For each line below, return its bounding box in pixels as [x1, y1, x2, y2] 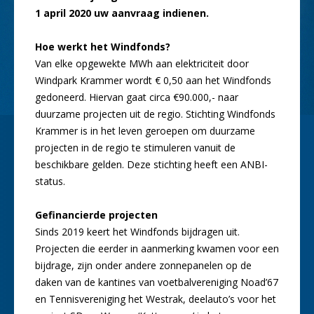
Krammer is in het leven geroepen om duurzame [35, 123, 255, 137]
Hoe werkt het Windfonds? [35, 39, 170, 53]
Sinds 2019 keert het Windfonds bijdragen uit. [35, 224, 240, 238]
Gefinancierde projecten [35, 207, 158, 221]
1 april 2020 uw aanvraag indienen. [35, 6, 209, 20]
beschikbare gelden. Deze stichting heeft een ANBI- [35, 157, 268, 171]
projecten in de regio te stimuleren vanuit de [35, 140, 235, 154]
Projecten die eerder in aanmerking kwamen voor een [35, 241, 279, 255]
